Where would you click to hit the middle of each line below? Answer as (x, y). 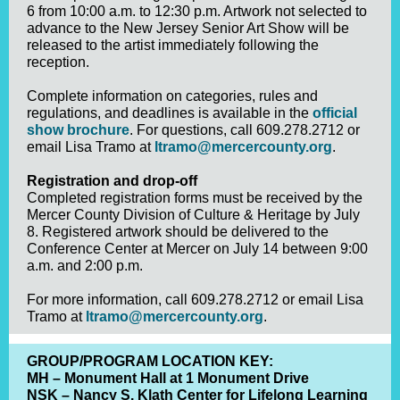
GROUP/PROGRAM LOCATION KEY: (150, 361)
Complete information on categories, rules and (172, 96)
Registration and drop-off (112, 181)
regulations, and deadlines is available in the (170, 113)
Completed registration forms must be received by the (195, 198)
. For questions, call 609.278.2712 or (245, 130)
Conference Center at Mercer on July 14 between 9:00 (197, 249)
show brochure (78, 130)
